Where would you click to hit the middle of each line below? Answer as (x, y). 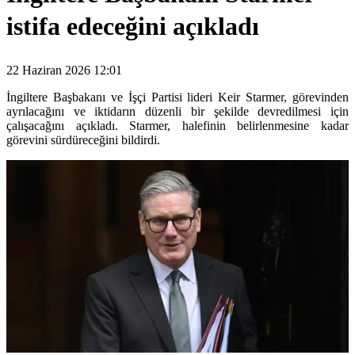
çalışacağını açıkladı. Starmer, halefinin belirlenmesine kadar (177, 126)
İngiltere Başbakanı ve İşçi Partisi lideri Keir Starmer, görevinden (177, 97)
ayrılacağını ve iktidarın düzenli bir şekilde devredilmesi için (177, 112)
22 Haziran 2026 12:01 (64, 71)
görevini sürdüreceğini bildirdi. (83, 140)
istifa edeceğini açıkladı (133, 26)
